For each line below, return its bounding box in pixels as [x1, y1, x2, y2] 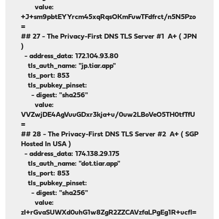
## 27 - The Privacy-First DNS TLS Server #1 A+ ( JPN [21, 33, 197, 41]
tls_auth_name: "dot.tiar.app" [21, 160, 121, 168]
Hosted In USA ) [21, 141, 71, 149]
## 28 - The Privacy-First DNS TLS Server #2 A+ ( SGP [21, 131, 199, 139]
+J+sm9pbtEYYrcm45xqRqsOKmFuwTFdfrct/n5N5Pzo [21, 14, 197, 22]
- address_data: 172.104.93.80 [21, 53, 119, 61]
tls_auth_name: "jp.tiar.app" [21, 63, 116, 70]
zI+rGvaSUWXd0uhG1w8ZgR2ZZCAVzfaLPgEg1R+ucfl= [21, 209, 197, 217]
